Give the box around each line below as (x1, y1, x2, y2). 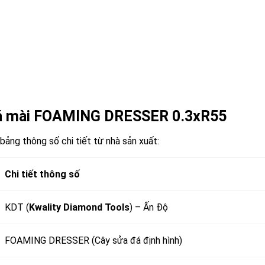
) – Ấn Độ (130, 202, 168, 214)
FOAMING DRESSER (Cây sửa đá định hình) (5, 235, 182, 247)
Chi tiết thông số (5, 169, 80, 180)
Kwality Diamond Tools (29, 202, 130, 214)
